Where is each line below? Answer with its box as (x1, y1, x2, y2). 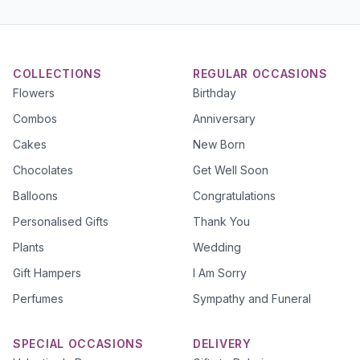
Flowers (13, 86, 55, 100)
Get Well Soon (193, 163, 268, 177)
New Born (193, 137, 245, 151)
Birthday (193, 86, 236, 100)
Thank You (193, 215, 250, 228)
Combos (13, 112, 57, 125)
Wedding (193, 240, 241, 254)
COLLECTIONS (13, 67, 102, 80)
